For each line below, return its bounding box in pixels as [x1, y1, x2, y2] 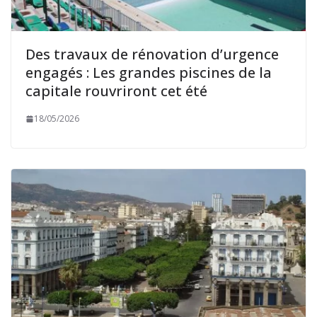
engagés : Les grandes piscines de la [25, 63, 272, 83]
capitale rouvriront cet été [25, 81, 207, 101]
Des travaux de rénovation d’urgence [25, 45, 279, 64]
